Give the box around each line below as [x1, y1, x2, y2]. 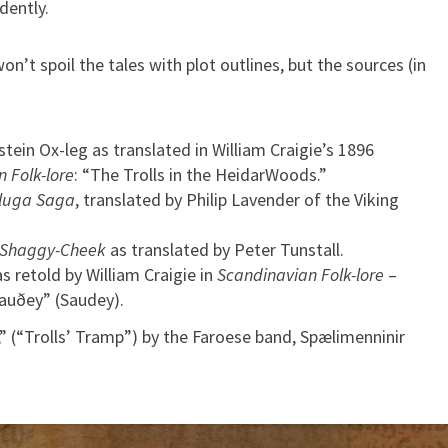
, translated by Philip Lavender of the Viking [75, 187, 399, 211]
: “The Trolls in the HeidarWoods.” [74, 162, 327, 186]
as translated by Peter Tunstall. [106, 237, 344, 261]
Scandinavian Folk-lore [217, 262, 384, 286]
